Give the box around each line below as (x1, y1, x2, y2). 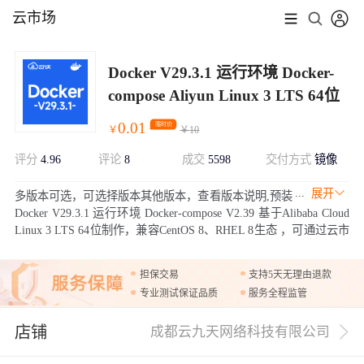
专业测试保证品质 (140, 288, 219, 300)
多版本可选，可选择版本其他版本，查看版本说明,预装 (14, 188, 293, 202)
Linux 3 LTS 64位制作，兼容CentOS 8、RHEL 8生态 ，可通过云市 (14, 223, 350, 236)
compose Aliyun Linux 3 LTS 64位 (107, 86, 340, 104)
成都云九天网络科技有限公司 (150, 324, 331, 340)
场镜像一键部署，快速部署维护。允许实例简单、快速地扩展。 (14, 240, 333, 253)
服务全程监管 (249, 288, 308, 300)
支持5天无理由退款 (249, 268, 332, 280)
